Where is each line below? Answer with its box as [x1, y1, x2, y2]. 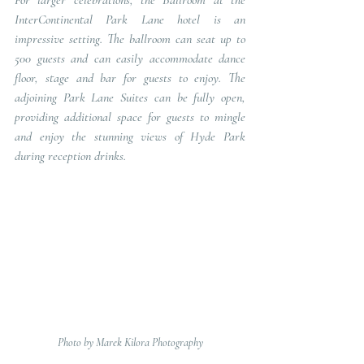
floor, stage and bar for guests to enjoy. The [15, 70, 245, 87]
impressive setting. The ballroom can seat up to [15, 31, 245, 48]
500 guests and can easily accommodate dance [15, 50, 245, 67]
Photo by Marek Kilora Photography [57, 335, 203, 349]
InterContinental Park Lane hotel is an [15, 11, 245, 28]
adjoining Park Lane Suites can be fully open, [15, 89, 245, 106]
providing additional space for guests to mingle [15, 109, 245, 126]
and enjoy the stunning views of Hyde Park [15, 128, 245, 145]
